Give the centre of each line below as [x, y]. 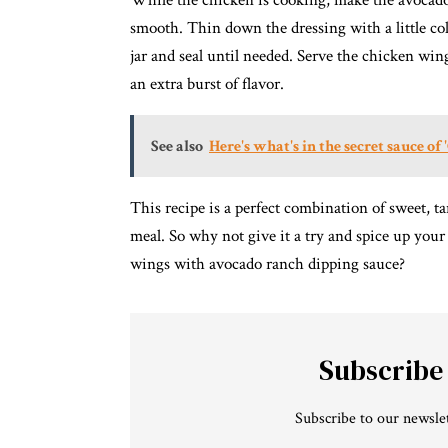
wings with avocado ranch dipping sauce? [267, 264]
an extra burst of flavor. [207, 84]
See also [177, 146]
